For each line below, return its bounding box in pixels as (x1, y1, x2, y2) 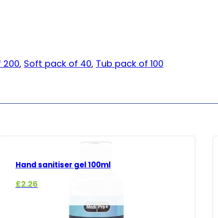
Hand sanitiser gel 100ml (15, 160, 111, 170)
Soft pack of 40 (24, 57, 91, 70)
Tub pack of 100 (96, 57, 163, 70)
